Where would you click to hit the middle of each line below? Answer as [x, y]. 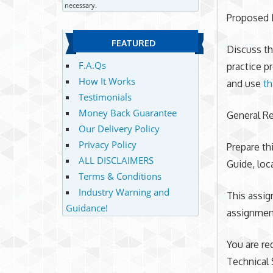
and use [245, 83]
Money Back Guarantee [127, 112]
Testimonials [105, 97]
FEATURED [133, 43]
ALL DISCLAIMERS [116, 160]
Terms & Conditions [120, 176]
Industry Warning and [124, 192]
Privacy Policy [107, 144]
